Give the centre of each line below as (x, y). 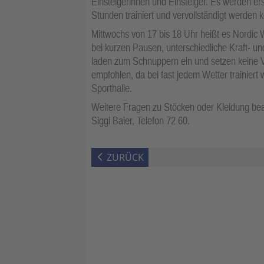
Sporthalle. (113, 88)
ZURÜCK (125, 158)
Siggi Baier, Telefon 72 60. (141, 121)
